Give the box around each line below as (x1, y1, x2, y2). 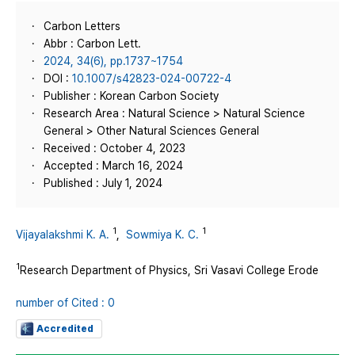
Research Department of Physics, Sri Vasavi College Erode (20, 263, 319, 277)
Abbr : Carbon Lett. (44, 37, 141, 50)
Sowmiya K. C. (126, 227, 199, 241)
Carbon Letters (44, 20, 120, 32)
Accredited (36, 323, 94, 335)
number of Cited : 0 (16, 296, 115, 310)
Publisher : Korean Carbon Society (44, 90, 219, 102)
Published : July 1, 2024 (44, 177, 162, 189)
